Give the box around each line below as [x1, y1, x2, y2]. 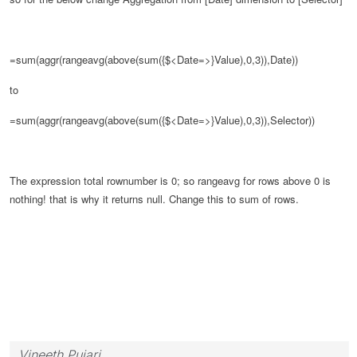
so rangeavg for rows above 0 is [183, 172, 331, 188]
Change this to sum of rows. [169, 190, 299, 206]
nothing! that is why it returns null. [10, 190, 169, 206]
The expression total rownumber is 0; [10, 172, 183, 188]
